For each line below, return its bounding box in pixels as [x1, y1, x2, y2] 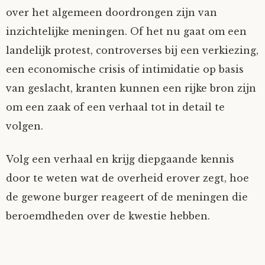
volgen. [6, 120, 43, 132]
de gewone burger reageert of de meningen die [6, 191, 248, 203]
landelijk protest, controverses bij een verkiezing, [6, 44, 258, 56]
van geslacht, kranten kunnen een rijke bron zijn [6, 82, 256, 94]
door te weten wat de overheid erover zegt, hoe [6, 172, 249, 184]
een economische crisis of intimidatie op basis [6, 63, 244, 75]
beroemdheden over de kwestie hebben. [6, 210, 210, 222]
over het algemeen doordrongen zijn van [6, 7, 217, 18]
